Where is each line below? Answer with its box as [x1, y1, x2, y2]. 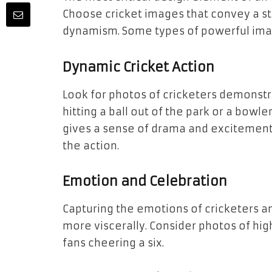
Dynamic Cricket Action [63, 58, 214, 75]
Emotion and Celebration [63, 173, 227, 190]
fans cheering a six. [63, 237, 164, 250]
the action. [63, 139, 119, 152]
